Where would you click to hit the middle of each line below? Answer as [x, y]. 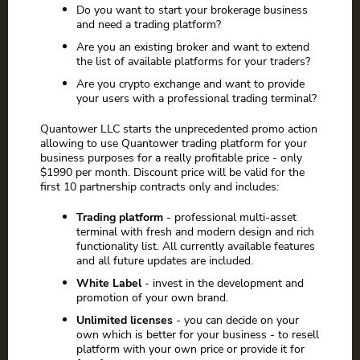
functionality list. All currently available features [196, 246]
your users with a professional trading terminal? [196, 98]
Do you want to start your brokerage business [192, 10]
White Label [109, 283]
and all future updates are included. [165, 261]
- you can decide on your [236, 320]
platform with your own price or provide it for [190, 349]
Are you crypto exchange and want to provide [190, 84]
